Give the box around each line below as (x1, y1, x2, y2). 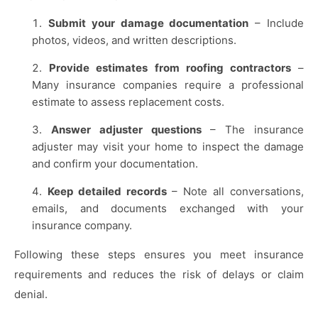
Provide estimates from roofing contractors (49, 61, 291, 75)
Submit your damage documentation (48, 16, 249, 31)
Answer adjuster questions (50, 123, 202, 137)
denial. (14, 287, 48, 302)
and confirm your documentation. (32, 157, 198, 171)
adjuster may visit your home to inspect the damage (32, 140, 304, 154)
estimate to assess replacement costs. (32, 95, 224, 109)
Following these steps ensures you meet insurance (14, 248, 304, 262)
